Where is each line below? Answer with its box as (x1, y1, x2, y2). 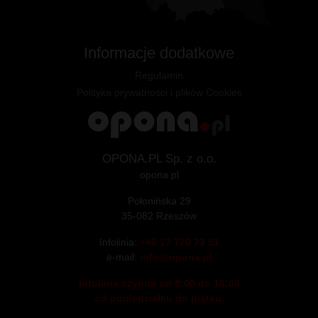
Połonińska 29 (127, 195, 191, 207)
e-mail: (106, 251, 140, 263)
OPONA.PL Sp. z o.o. (102, 152, 216, 166)
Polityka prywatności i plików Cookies (76, 86, 242, 98)
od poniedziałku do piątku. (94, 292, 224, 305)
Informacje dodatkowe (84, 44, 234, 62)
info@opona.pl (139, 251, 212, 263)
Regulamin (135, 70, 183, 82)
